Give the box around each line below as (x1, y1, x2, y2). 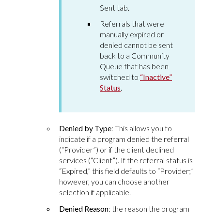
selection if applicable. (59, 187, 131, 197)
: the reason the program (108, 203, 189, 213)
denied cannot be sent (100, 40, 173, 50)
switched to (100, 72, 140, 82)
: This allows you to (111, 124, 172, 133)
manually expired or (100, 30, 164, 39)
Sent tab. (100, 2, 131, 12)
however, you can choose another (59, 177, 170, 186)
